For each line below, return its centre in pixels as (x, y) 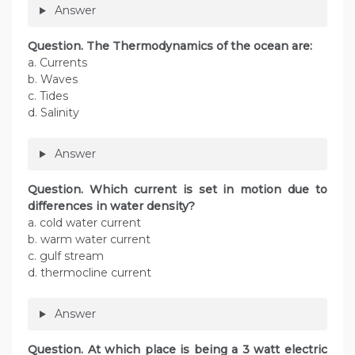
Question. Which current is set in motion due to (177, 190)
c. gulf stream (66, 256)
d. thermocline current (90, 273)
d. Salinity (53, 113)
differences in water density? (111, 206)
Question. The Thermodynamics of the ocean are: (170, 46)
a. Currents (57, 63)
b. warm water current (89, 240)
